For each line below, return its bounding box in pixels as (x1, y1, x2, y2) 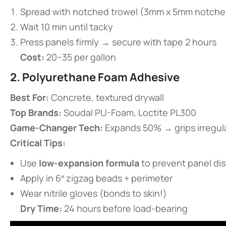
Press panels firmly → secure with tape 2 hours (20, 36, 216, 48)
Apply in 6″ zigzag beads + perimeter (20, 172, 173, 184)
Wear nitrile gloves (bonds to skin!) (20, 187, 167, 199)
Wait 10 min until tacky (20, 21, 113, 33)
